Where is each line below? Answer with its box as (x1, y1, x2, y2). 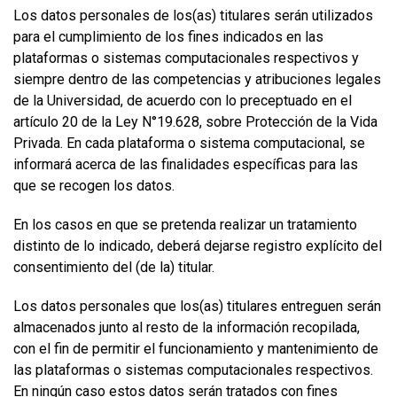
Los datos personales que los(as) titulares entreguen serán (13, 298, 381, 315)
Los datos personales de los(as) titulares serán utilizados (13, 7, 373, 24)
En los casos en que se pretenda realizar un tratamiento (13, 216, 357, 233)
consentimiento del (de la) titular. (13, 259, 214, 276)
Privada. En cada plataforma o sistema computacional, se (13, 135, 365, 152)
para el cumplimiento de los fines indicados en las (13, 28, 323, 45)
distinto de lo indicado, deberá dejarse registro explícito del (13, 237, 382, 254)
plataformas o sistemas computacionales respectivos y (13, 50, 359, 66)
